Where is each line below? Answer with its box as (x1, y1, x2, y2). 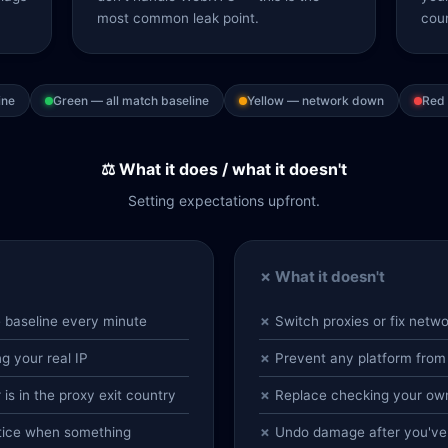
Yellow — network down (246, 93, 384, 108)
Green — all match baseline (52, 93, 209, 108)
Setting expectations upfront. (128, 192, 320, 209)
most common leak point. (97, 10, 259, 26)
